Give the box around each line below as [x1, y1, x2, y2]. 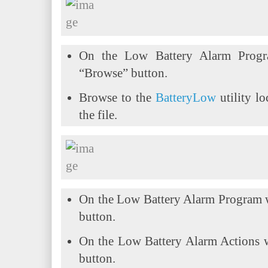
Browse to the [79, 90, 156, 105]
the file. [79, 108, 117, 122]
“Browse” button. [79, 66, 167, 80]
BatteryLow [156, 90, 216, 105]
